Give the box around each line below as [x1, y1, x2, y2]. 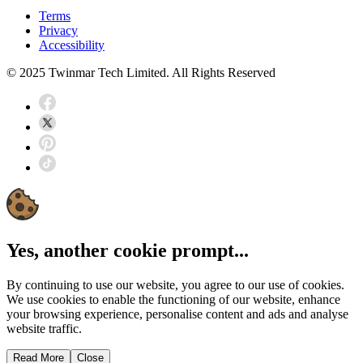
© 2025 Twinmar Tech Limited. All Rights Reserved [6, 65, 275, 79]
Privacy [39, 23, 78, 37]
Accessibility [39, 37, 105, 52]
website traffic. [6, 321, 82, 335]
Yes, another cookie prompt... [6, 239, 249, 261]
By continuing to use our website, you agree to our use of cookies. [6, 277, 344, 292]
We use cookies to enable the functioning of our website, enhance [6, 292, 340, 306]
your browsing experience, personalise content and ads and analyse [6, 306, 348, 321]
